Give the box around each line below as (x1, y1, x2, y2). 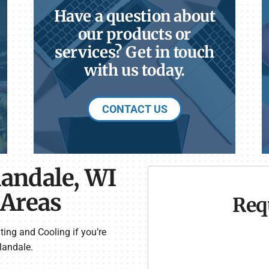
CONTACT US (101, 102, 168, 115)
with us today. (84, 60, 185, 80)
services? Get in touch (55, 42, 214, 62)
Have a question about (53, 6, 216, 26)
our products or (77, 24, 192, 44)
